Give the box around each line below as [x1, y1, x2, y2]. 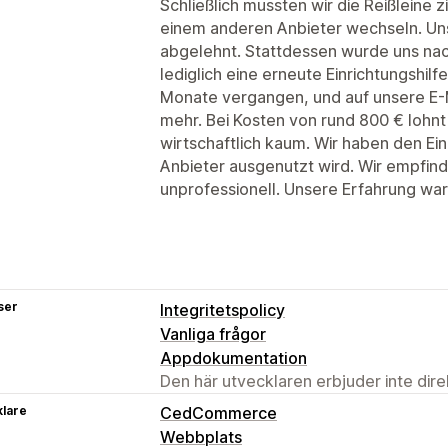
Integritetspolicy [160, 299, 285, 320]
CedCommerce [160, 402, 277, 423]
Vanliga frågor [160, 323, 266, 344]
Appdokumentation [160, 347, 307, 368]
